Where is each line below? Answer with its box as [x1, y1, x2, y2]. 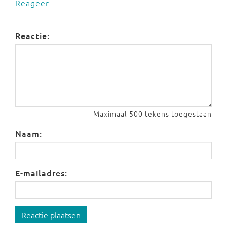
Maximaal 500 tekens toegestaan [93, 108, 212, 119]
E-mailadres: [15, 167, 67, 178]
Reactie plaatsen [21, 209, 81, 220]
